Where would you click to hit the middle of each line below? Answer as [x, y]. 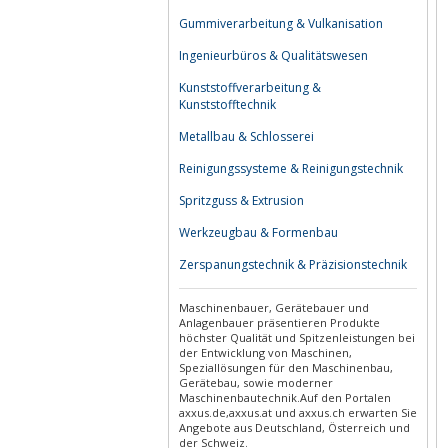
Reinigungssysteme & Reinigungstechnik [291, 168]
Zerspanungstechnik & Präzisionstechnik [293, 264]
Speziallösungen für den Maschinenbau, [286, 367]
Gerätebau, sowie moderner [256, 382]
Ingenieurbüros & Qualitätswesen [273, 55]
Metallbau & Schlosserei [246, 136]
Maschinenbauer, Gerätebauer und [274, 307]
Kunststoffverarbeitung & [250, 87]
